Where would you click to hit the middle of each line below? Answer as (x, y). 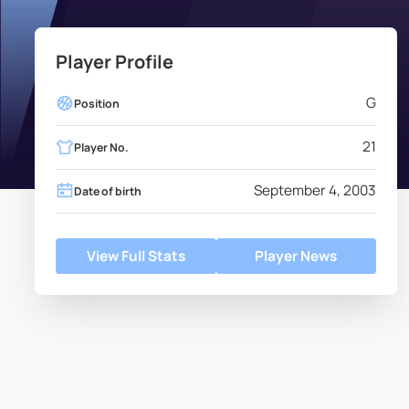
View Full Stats (136, 257)
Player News (296, 257)
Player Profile (115, 62)
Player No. (101, 147)
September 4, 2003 (315, 191)
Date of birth (107, 191)
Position (96, 103)
